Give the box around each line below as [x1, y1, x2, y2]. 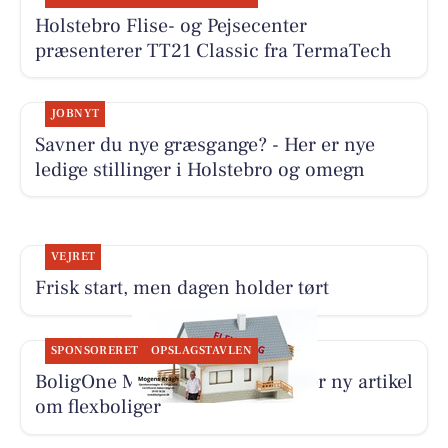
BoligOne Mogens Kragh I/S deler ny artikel [34, 369, 413, 396]
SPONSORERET [50, 343, 139, 359]
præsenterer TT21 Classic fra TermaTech [34, 37, 392, 64]
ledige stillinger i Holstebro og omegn [34, 156, 365, 183]
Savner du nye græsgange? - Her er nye [34, 131, 375, 158]
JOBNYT [50, 105, 100, 121]
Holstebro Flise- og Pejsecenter [34, 12, 307, 39]
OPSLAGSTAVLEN [150, 343, 253, 359]
